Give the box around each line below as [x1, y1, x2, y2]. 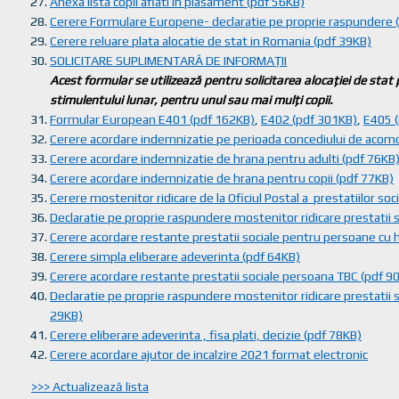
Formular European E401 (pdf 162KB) [50, 112, 255, 126]
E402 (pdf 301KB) [261, 112, 357, 126]
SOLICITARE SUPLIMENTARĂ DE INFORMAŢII [50, 53, 287, 68]
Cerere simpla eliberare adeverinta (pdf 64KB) [50, 249, 300, 264]
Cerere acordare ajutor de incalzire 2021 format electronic [50, 347, 368, 362]
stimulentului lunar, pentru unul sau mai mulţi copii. [50, 93, 333, 107]
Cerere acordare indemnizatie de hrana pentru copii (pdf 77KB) [50, 171, 394, 185]
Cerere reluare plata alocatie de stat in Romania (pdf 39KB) [50, 34, 371, 48]
